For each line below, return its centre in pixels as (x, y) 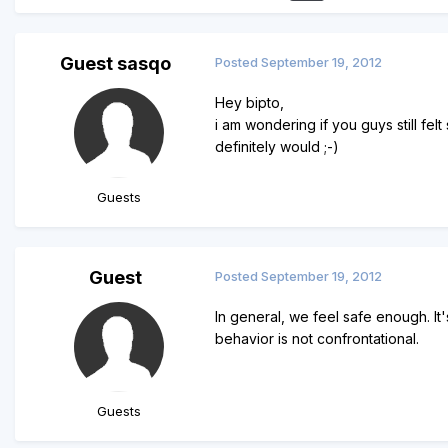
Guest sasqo (115, 64)
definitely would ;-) (277, 147)
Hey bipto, (249, 103)
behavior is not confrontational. (317, 339)
